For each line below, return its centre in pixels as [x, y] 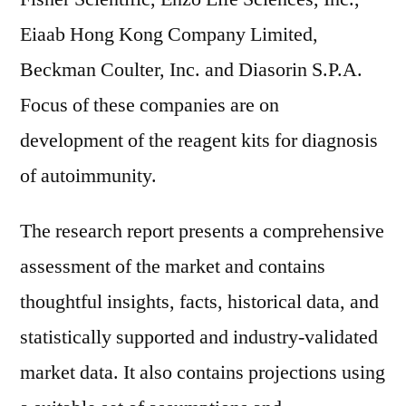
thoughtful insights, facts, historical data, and [199, 302]
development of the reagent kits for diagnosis [199, 140]
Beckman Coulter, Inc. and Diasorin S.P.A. [191, 70]
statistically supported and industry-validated [199, 337]
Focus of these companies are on [150, 105]
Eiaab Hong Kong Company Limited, [169, 34]
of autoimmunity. [88, 176]
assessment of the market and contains [173, 266]
